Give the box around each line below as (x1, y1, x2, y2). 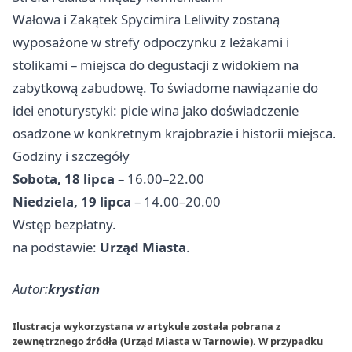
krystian (48, 279, 100, 298)
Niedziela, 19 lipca (13, 192, 131, 211)
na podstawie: (13, 237, 100, 256)
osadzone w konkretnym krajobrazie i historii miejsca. (13, 123, 336, 142)
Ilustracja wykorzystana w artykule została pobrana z (13, 318, 280, 333)
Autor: (13, 279, 48, 298)
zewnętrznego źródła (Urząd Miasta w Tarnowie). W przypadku (13, 333, 323, 348)
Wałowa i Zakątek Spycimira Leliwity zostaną (13, 9, 280, 28)
